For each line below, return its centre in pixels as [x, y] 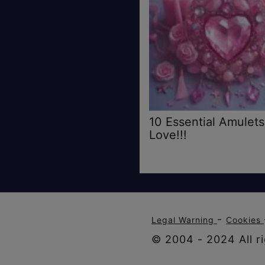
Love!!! [168, 135]
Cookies [245, 219]
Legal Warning [184, 219]
